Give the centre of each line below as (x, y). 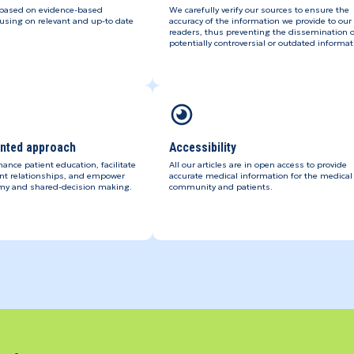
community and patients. (220, 187)
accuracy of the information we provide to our (260, 21)
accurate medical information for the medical (260, 176)
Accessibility (202, 148)
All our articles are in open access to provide (258, 165)
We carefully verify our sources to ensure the (259, 10)
